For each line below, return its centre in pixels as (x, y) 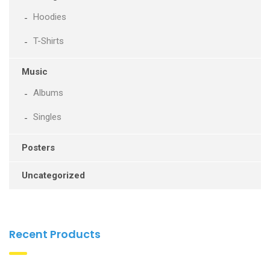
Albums (48, 93)
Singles (47, 117)
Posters (38, 147)
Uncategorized (53, 175)
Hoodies (50, 17)
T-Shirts (49, 41)
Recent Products (55, 234)
